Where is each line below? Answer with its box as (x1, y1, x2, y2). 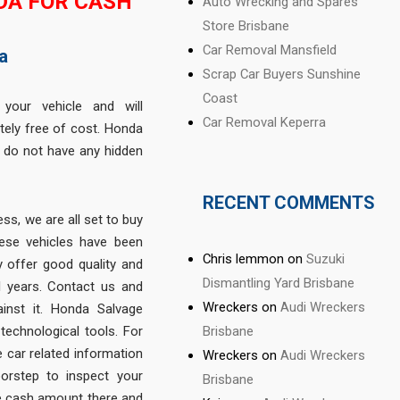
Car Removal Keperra (203, 114, 327, 131)
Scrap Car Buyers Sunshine (203, 66, 362, 83)
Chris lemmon (203, 250, 285, 267)
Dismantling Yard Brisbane (203, 274, 355, 291)
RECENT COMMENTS (203, 192, 376, 214)
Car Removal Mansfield (203, 42, 337, 59)
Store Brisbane (203, 18, 290, 35)
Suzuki (306, 250, 346, 267)
